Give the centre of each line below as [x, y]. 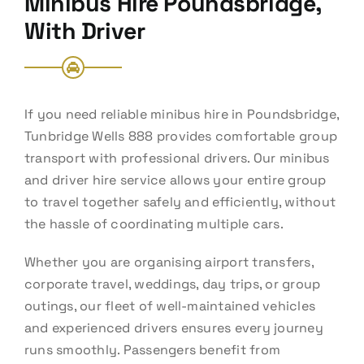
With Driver [84, 30]
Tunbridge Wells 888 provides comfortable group [181, 136]
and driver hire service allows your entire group [175, 180]
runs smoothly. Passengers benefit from [152, 349]
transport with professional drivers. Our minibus [177, 158]
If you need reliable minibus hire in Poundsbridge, [181, 114]
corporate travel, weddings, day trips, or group [172, 284]
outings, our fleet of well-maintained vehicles [170, 305]
